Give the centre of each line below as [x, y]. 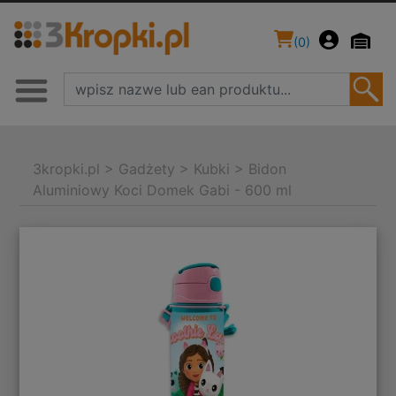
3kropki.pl [67, 169]
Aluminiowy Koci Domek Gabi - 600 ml [163, 190]
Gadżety [147, 169]
